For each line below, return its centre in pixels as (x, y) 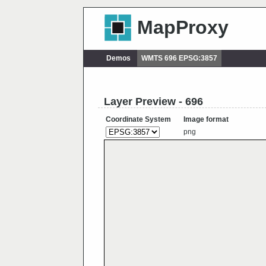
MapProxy (183, 28)
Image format (206, 120)
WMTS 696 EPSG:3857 (179, 58)
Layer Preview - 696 (153, 102)
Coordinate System (138, 120)
